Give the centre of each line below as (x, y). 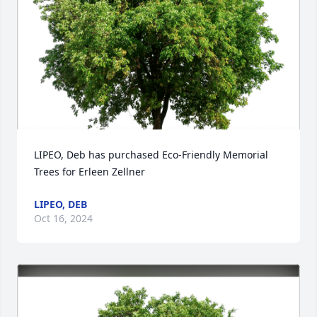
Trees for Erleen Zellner (90, 172)
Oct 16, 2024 (63, 218)
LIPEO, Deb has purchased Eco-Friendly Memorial (151, 155)
